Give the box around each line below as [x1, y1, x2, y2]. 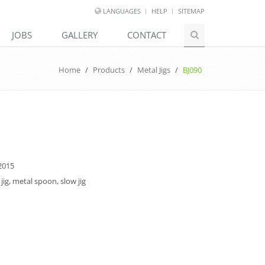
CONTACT [127, 29, 166, 41]
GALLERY [62, 29, 98, 41]
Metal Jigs [137, 64, 170, 75]
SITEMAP [178, 7, 205, 15]
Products [93, 64, 125, 75]
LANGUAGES [103, 7, 141, 15]
